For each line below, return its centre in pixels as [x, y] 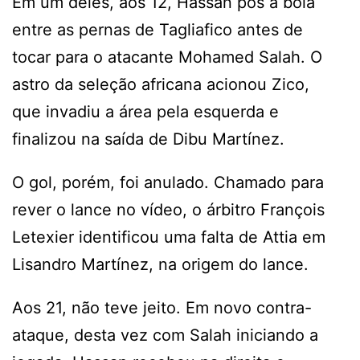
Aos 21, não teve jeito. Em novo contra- [162, 307]
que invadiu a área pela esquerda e [145, 111]
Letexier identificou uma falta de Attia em [169, 237]
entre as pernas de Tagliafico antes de [157, 29]
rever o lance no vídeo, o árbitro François [168, 209]
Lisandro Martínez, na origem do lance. [160, 264]
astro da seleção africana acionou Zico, [161, 84]
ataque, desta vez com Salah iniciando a [165, 335]
